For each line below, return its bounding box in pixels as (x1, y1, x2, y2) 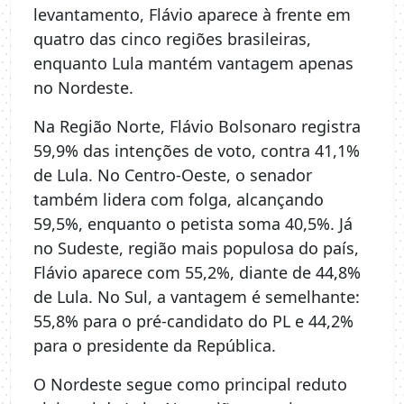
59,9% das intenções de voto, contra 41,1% (33, 140, 360, 162)
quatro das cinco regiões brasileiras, (33, 28, 311, 50)
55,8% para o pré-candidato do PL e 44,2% (33, 310, 353, 333)
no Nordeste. (33, 77, 133, 99)
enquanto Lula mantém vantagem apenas (33, 52, 353, 75)
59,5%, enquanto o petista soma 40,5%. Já (33, 213, 353, 235)
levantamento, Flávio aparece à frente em (33, 4, 351, 26)
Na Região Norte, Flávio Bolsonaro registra (33, 115, 361, 138)
